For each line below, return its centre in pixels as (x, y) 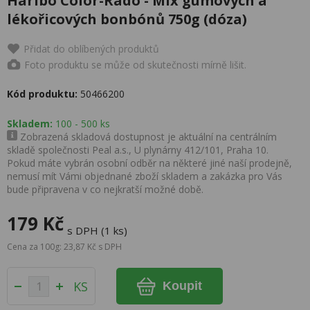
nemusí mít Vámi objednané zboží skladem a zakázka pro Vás (145, 176)
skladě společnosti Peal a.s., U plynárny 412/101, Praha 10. (138, 150)
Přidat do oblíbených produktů (91, 49)
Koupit (183, 286)
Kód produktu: (42, 94)
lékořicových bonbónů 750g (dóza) (127, 19)
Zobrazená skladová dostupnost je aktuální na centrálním (147, 137)
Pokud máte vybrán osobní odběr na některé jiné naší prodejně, (149, 163)
